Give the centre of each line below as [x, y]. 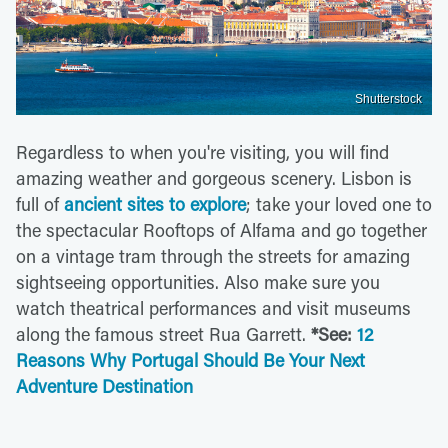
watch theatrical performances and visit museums [213, 307]
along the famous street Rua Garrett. [163, 333]
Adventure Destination [104, 385]
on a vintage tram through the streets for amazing [213, 255]
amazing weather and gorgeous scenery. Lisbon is [214, 177]
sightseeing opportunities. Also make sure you [198, 281]
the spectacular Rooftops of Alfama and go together [221, 229]
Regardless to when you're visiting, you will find [202, 151]
